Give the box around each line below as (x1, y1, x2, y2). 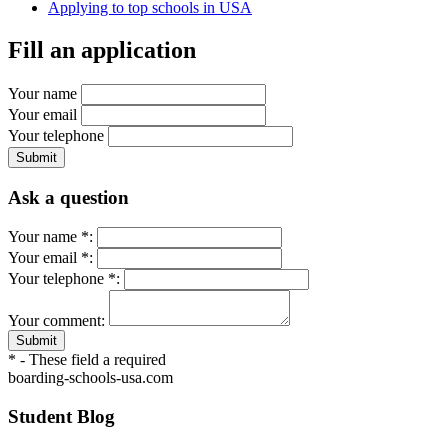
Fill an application (8, 36, 196, 63)
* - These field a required (8, 351, 166, 369)
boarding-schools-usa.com (8, 369, 173, 387)
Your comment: (8, 312, 105, 330)
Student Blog (8, 405, 115, 427)
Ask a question (8, 186, 129, 208)
